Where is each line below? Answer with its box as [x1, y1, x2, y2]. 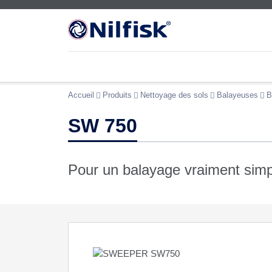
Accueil [68, 90, 94, 100]
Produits [103, 90, 132, 100]
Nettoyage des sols [140, 90, 208, 100]
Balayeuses [217, 90, 258, 100]
